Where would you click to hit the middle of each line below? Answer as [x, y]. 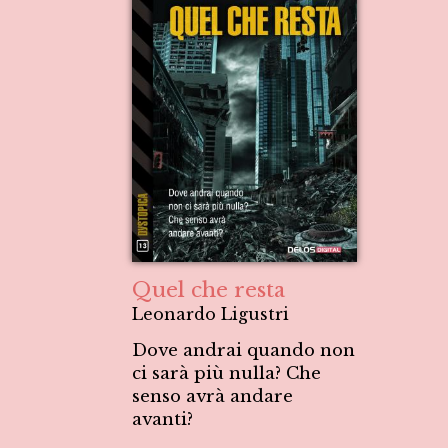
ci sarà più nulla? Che [226, 373]
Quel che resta [208, 290]
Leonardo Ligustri [210, 314]
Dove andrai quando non [243, 350]
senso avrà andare [212, 396]
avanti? [162, 419]
